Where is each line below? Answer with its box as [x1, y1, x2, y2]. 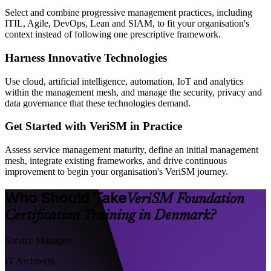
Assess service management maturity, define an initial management [5, 144, 258, 155]
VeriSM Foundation [126, 192, 244, 207]
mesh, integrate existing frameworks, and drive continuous [5, 155, 227, 166]
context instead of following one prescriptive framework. [5, 29, 221, 40]
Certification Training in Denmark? [5, 208, 216, 223]
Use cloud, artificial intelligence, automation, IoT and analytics [5, 76, 243, 87]
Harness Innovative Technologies [5, 51, 167, 64]
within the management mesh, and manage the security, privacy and [5, 87, 262, 97]
